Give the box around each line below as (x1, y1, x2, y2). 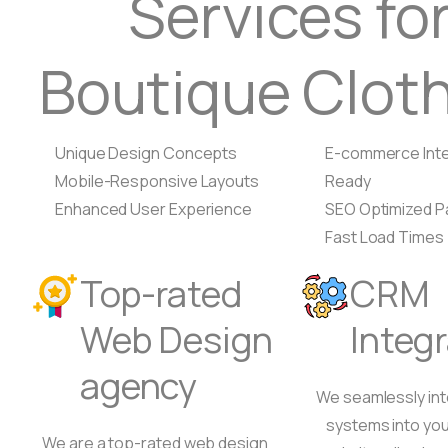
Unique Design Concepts (55, 142, 238, 164)
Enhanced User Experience (55, 198, 253, 220)
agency (80, 361, 198, 410)
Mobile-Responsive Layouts (55, 170, 259, 192)
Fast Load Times (325, 226, 444, 248)
